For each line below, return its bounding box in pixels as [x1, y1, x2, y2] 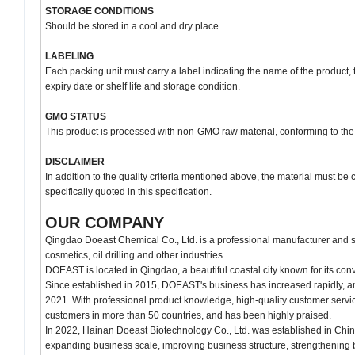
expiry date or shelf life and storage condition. [45, 81, 240, 93]
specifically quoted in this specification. [45, 186, 212, 198]
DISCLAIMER [45, 156, 105, 168]
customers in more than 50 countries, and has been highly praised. [45, 310, 331, 322]
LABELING [45, 51, 94, 63]
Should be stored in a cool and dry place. [45, 21, 221, 32]
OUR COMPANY [45, 214, 164, 232]
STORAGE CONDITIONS [45, 6, 154, 17]
